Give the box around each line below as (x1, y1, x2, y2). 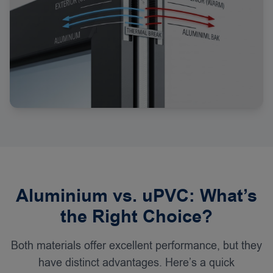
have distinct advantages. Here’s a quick (38, 255, 235, 270)
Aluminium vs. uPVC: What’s (16, 184, 257, 208)
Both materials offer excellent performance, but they (11, 238, 262, 253)
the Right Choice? (60, 205, 213, 229)
